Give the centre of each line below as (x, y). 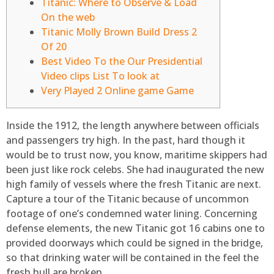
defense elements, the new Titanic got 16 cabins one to (135, 228)
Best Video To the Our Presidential (122, 61)
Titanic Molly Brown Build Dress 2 (119, 32)
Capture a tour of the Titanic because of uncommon (128, 199)
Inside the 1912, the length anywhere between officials (133, 126)
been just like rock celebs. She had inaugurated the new (135, 170)
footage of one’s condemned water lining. (105, 214)
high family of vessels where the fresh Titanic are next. (134, 184)
